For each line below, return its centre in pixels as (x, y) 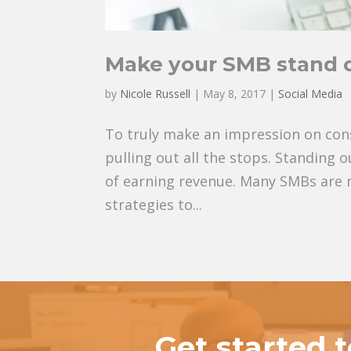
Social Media (311, 94)
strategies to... (154, 205)
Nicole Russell (156, 94)
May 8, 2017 (235, 94)
